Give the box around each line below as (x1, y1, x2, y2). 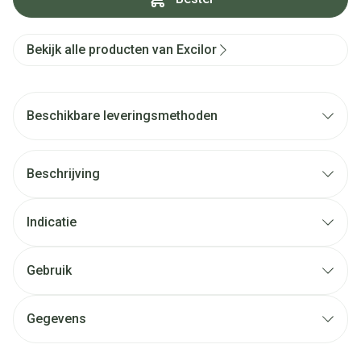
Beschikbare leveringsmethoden (27, 108, 218, 123)
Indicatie (27, 214, 77, 230)
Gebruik (27, 263, 72, 278)
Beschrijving (27, 166, 100, 181)
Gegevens (27, 311, 86, 326)
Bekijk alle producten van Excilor (27, 42, 217, 57)
